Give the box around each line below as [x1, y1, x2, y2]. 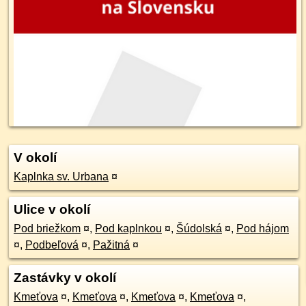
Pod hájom [236, 223, 289, 234]
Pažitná [93, 239, 130, 251]
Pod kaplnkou [95, 223, 162, 234]
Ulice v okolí [14, 202, 90, 217]
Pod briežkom [14, 223, 81, 234]
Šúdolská [176, 223, 222, 234]
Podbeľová [25, 239, 79, 251]
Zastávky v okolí [14, 270, 116, 285]
